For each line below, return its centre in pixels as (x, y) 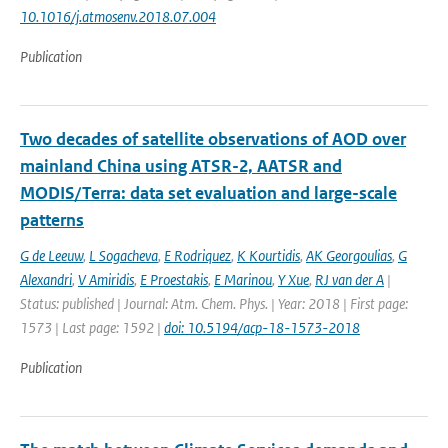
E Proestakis (174, 279)
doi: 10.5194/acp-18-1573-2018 (262, 327)
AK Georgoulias (349, 255)
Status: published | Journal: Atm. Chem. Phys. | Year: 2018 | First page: (214, 303)
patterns (52, 220)
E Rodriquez (197, 255)
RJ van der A (349, 279)
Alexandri (46, 279)
